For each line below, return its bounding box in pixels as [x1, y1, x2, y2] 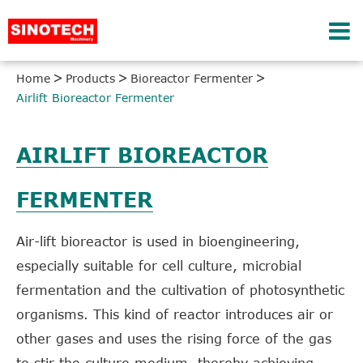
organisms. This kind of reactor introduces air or [16, 307, 333, 322]
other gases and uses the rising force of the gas [16, 331, 331, 346]
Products [66, 71, 115, 85]
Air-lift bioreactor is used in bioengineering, [16, 234, 300, 249]
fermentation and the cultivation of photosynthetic [16, 283, 344, 297]
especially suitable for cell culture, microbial [16, 258, 301, 273]
